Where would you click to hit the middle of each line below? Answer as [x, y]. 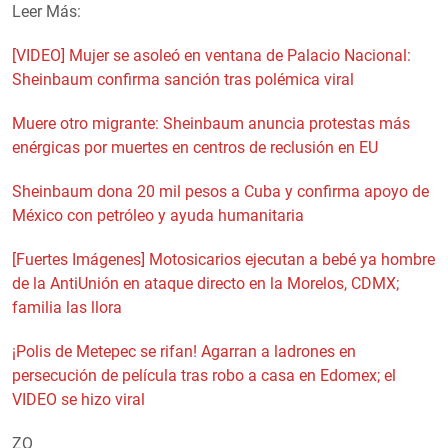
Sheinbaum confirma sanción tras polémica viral [183, 79]
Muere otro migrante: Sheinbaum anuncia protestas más [211, 123]
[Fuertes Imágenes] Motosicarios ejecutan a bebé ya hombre [223, 259]
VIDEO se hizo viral [78, 399]
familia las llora [67, 307]
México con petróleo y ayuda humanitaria [158, 215]
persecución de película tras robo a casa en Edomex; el [204, 375]
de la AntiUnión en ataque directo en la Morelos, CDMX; [205, 283]
